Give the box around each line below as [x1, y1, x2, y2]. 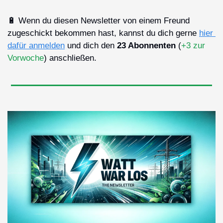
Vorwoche [7, 53, 44, 63]
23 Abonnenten [117, 41, 176, 50]
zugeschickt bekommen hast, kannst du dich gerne [7, 28, 199, 38]
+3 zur [181, 41, 205, 50]
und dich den [65, 41, 117, 50]
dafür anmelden [7, 41, 65, 50]
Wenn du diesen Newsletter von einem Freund [16, 16, 190, 25]
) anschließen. [44, 53, 97, 63]
